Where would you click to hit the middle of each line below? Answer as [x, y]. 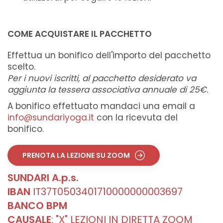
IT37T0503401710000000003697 [107, 192]
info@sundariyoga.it [51, 118]
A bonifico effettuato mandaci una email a [101, 106]
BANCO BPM [37, 206]
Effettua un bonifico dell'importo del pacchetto [109, 56]
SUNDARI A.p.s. [43, 178]
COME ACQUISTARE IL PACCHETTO [80, 34]
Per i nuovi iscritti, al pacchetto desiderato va [102, 78]
